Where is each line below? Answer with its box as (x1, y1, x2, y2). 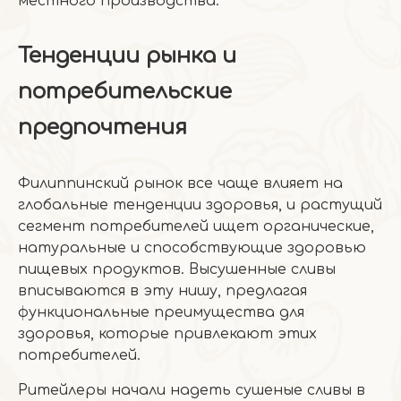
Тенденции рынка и (18, 44, 236, 68)
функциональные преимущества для (18, 304, 304, 320)
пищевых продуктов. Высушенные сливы (18, 261, 336, 277)
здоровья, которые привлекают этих (18, 326, 317, 342)
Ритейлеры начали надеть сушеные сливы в (18, 382, 365, 398)
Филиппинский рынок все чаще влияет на (18, 175, 343, 192)
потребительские (18, 80, 232, 104)
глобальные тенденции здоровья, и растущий (18, 197, 382, 213)
